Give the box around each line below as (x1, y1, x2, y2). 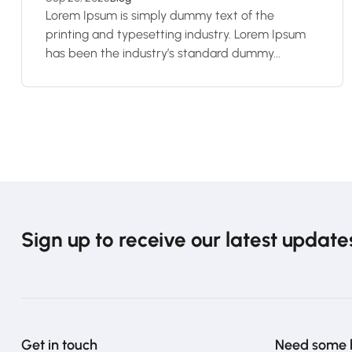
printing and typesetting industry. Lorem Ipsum (46, 27, 306, 42)
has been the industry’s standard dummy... (46, 46, 280, 60)
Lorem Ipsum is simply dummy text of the (46, 8, 274, 23)
